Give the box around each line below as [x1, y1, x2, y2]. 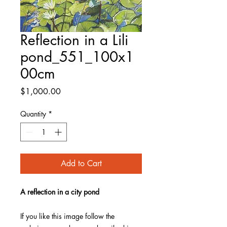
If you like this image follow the [20, 211, 115, 221]
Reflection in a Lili [20, 31, 128, 49]
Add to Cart [60, 158, 102, 169]
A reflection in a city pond [20, 187, 99, 197]
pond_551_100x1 [20, 48, 134, 66]
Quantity [20, 109, 46, 119]
